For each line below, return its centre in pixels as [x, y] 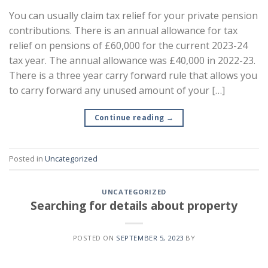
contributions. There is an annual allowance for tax [123, 30]
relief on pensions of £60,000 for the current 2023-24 [128, 45]
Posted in [27, 159]
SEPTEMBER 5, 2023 [150, 237]
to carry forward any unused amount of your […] [117, 90]
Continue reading [130, 117]
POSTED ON [95, 237]
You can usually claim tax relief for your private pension [133, 15]
